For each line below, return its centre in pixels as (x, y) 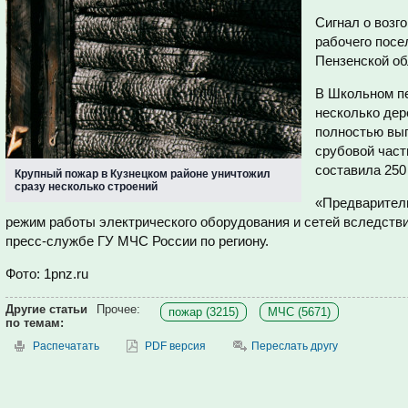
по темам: (35, 323)
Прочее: (118, 309)
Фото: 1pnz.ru (47, 274)
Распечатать (66, 346)
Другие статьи (46, 309)
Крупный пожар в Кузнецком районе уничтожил (143, 174)
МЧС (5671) (299, 312)
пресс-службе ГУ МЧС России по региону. (137, 241)
